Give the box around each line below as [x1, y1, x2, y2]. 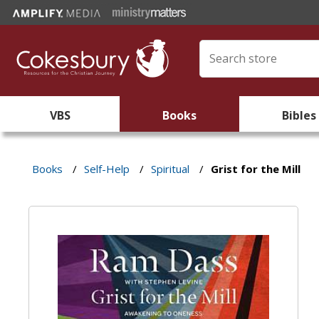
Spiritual [151, 162, 190, 176]
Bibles [282, 108, 316, 123]
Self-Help [84, 162, 130, 176]
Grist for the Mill [211, 162, 301, 176]
